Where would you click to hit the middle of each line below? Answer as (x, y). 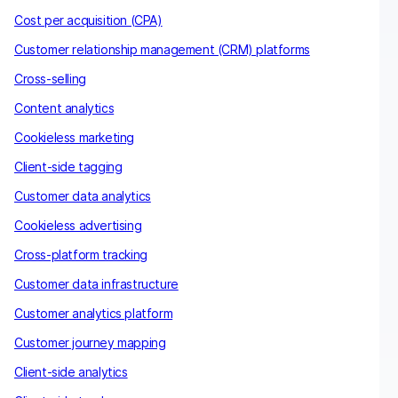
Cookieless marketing (74, 137)
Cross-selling (50, 78)
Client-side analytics (71, 371)
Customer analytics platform (94, 313)
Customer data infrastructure (96, 283)
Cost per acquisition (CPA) (88, 20)
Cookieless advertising (78, 225)
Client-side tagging (68, 166)
